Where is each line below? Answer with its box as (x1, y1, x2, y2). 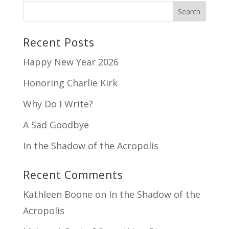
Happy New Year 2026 (22, 55, 119, 68)
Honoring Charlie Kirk (22, 76, 118, 89)
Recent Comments (22, 167, 123, 182)
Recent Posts (22, 35, 95, 50)
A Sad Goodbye (22, 118, 89, 131)
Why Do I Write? (22, 97, 93, 110)
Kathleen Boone (22, 188, 93, 200)
